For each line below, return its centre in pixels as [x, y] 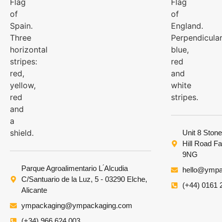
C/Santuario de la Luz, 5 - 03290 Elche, [84, 179]
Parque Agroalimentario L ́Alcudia [74, 168]
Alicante [34, 190]
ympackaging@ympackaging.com [77, 205]
